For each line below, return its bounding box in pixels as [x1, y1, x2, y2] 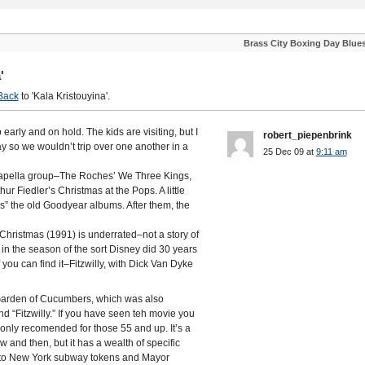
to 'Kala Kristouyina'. [18, 90, 110, 102]
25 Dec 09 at [262, 147, 316, 156]
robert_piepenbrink [262, 130, 352, 141]
